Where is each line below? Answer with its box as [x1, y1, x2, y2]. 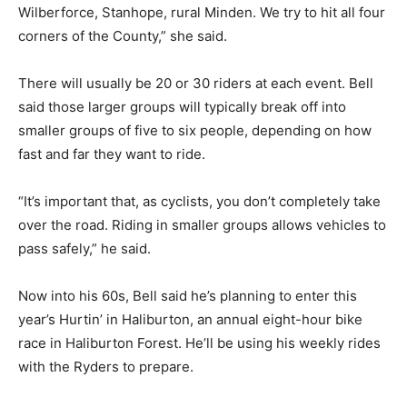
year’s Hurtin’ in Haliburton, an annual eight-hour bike [18, 311, 362, 328]
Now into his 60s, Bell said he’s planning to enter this [18, 287, 357, 304]
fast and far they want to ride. [18, 145, 205, 163]
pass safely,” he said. [18, 240, 151, 257]
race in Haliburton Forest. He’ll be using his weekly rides [18, 334, 381, 352]
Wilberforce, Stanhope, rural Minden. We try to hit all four [18, 4, 385, 21]
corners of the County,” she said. [18, 27, 227, 45]
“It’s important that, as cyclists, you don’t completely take [18, 193, 381, 210]
